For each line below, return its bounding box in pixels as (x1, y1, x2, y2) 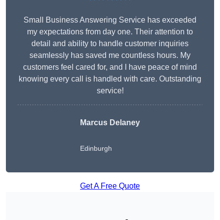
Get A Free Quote (80, 182, 140, 191)
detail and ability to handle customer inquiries (31, 39, 189, 48)
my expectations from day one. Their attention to (27, 27, 193, 36)
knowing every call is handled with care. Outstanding (19, 75, 201, 83)
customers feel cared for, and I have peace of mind (23, 63, 197, 72)
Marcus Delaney (80, 118, 140, 127)
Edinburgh (80, 144, 112, 153)
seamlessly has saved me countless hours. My (29, 51, 191, 60)
